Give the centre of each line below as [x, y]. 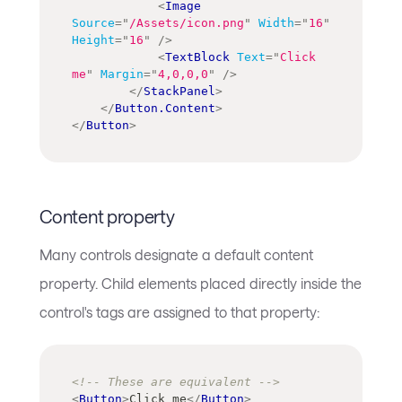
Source [93, 22]
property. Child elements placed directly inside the [201, 283]
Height [93, 39]
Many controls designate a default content [176, 254]
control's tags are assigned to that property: [179, 311]
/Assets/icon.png [187, 22]
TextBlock [197, 57]
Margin [122, 74]
